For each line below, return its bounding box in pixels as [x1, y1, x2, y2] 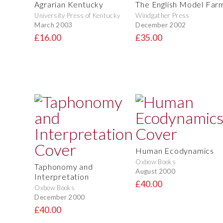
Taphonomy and [34, 162, 93, 171]
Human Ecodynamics [135, 146, 214, 155]
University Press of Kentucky [34, 11, 120, 20]
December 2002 [135, 20, 186, 29]
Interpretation [34, 172, 89, 181]
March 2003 [34, 20, 73, 29]
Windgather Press [135, 11, 190, 20]
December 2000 [34, 193, 85, 201]
